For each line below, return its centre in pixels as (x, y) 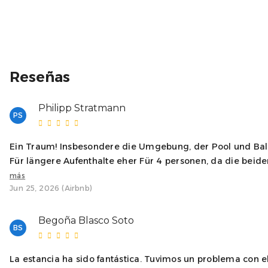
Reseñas (40, 77)
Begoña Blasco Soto (86, 220)
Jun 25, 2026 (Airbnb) (51, 188)
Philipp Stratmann (82, 108)
